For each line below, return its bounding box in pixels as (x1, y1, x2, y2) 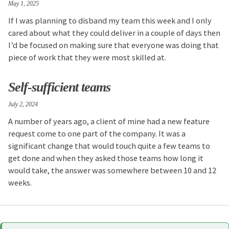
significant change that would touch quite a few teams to (8, 140, 211, 151)
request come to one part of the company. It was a (8, 128, 186, 139)
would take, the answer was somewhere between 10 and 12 (8, 165, 217, 175)
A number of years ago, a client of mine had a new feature (8, 116, 210, 126)
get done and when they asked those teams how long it (8, 152, 204, 163)
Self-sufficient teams (8, 80, 111, 95)
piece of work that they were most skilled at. (8, 52, 167, 62)
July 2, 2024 (8, 100, 38, 108)
